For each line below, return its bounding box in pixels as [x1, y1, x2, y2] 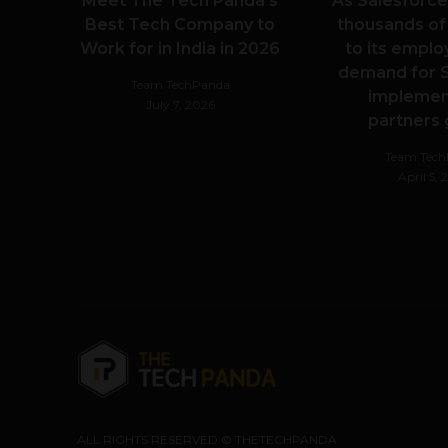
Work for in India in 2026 [80, 39, 280, 58]
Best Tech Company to [85, 15, 275, 34]
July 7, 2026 [145, 97, 215, 112]
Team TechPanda [130, 77, 230, 92]
